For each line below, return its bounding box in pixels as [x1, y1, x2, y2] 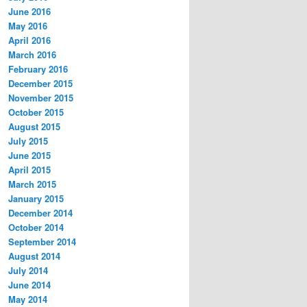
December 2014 [8, 206, 73, 220]
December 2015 [8, 77, 73, 90]
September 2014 [8, 235, 76, 249]
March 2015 [8, 177, 56, 191]
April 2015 [8, 163, 51, 177]
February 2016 [8, 62, 68, 76]
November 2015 [8, 91, 73, 105]
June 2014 [8, 278, 51, 292]
